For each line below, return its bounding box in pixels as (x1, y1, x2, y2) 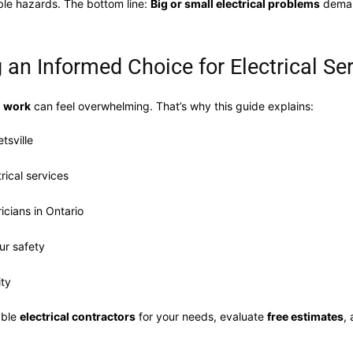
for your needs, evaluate (136, 310, 267, 323)
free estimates (267, 310, 344, 323)
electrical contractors (20, 310, 136, 323)
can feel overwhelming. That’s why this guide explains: (31, 99, 314, 113)
